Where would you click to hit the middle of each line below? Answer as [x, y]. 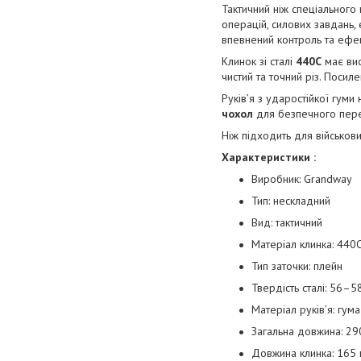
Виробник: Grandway [302, 179]
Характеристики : [269, 158]
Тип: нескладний [291, 201]
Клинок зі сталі [259, 62]
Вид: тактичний [287, 223]
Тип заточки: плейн [297, 266]
